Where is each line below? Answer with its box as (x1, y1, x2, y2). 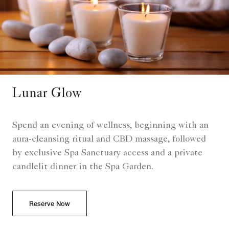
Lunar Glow (12, 88, 82, 102)
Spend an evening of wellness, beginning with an (12, 121, 209, 131)
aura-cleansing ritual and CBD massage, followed (12, 135, 206, 145)
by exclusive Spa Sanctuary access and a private (12, 149, 202, 158)
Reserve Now (29, 199, 70, 208)
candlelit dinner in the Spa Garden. (12, 163, 153, 172)
